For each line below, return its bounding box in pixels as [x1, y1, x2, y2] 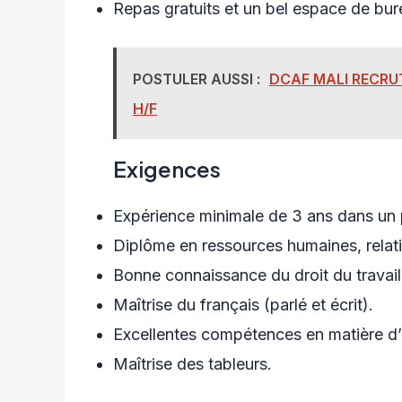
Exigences [113, 155, 221, 183]
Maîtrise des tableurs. [113, 354, 272, 374]
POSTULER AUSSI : [133, 70, 260, 89]
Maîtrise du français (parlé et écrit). [113, 295, 373, 315]
